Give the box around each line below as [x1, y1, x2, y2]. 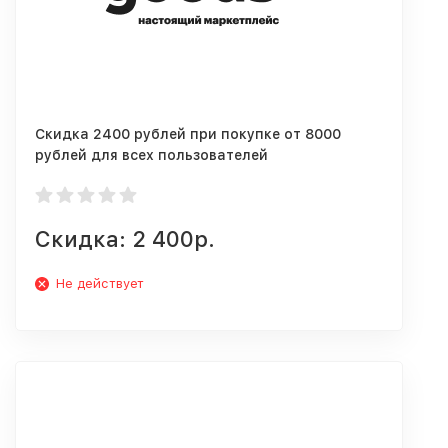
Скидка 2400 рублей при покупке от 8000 [35, 126, 341, 142]
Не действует [56, 276, 144, 291]
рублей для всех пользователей [35, 147, 268, 163]
